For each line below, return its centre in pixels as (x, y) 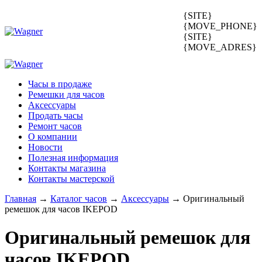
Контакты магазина (67, 168)
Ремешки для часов (66, 94)
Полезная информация (73, 158)
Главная (20, 199)
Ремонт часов (55, 126)
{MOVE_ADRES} (220, 47)
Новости (45, 147)
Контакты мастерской (71, 179)
